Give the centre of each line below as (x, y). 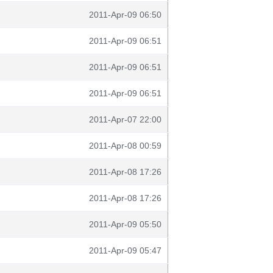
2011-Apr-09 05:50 (125, 224)
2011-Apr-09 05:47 (125, 250)
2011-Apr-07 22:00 (125, 119)
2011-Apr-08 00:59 (125, 146)
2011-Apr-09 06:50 (125, 15)
